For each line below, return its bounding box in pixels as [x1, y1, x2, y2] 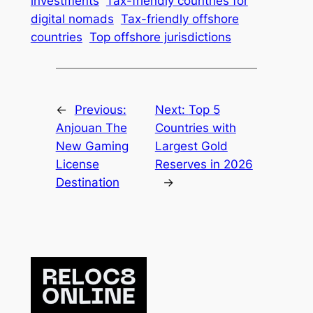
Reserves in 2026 [154, 156, 253, 171]
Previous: [74, 102, 126, 117]
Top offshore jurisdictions [89, 30, 231, 45]
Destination [55, 175, 119, 189]
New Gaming [55, 138, 129, 153]
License [55, 156, 99, 171]
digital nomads [30, 12, 114, 27]
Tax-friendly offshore [120, 12, 239, 27]
